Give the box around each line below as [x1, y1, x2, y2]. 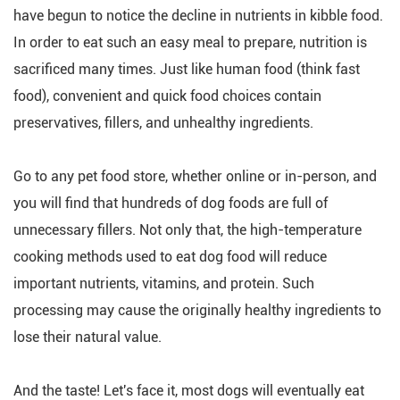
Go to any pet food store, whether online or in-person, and [13, 168, 377, 185]
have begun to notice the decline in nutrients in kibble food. [13, 7, 383, 24]
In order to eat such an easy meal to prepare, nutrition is [13, 34, 367, 51]
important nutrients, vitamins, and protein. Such [13, 275, 314, 292]
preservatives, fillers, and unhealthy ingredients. [13, 114, 313, 131]
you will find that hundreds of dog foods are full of [13, 195, 328, 212]
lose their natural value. [13, 329, 162, 346]
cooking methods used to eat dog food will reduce [13, 248, 327, 265]
